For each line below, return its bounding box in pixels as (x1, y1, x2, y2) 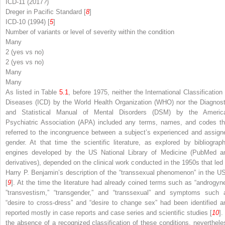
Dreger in (6, 8, 34, 16)
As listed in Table (6, 88, 60, 96)
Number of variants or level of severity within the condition (6, 28, 174, 36)
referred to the (6, 128, 50, 136)
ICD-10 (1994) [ (6, 18, 50, 26)
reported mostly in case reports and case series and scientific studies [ (6, 208, 212, 216)
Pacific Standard (34, 8, 82, 16)
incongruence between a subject (50, 128, 146, 136)
